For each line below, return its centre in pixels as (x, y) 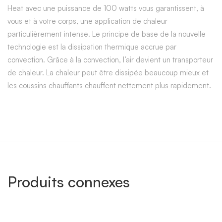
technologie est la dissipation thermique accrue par (92, 47)
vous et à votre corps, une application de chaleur (87, 21)
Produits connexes (69, 181)
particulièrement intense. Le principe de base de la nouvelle (107, 34)
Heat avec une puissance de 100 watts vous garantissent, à (106, 8)
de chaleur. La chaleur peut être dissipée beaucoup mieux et (108, 72)
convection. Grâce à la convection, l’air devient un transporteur (110, 59)
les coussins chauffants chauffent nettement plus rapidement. (109, 85)
